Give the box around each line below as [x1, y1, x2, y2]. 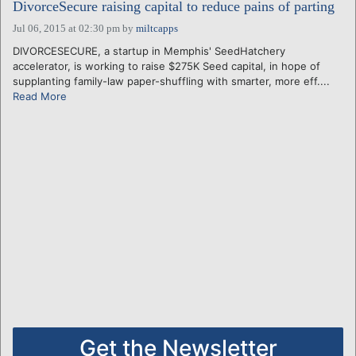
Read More [13, 89, 67, 103]
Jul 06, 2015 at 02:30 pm [13, 21, 120, 34]
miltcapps [136, 21, 178, 34]
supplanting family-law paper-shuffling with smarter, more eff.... [13, 74, 330, 87]
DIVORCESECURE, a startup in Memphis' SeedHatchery [13, 44, 285, 57]
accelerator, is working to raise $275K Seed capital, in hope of [13, 59, 320, 72]
